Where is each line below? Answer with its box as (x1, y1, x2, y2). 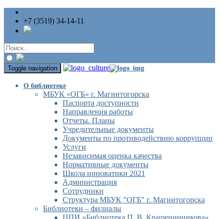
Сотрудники (63, 187, 104, 195)
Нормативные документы (63, 160, 149, 169)
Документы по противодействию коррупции (63, 134, 213, 142)
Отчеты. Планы (63, 116, 115, 125)
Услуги (63, 143, 86, 151)
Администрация (63, 178, 117, 186)
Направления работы (63, 108, 133, 116)
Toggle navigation (8, 65, 57, 72)
